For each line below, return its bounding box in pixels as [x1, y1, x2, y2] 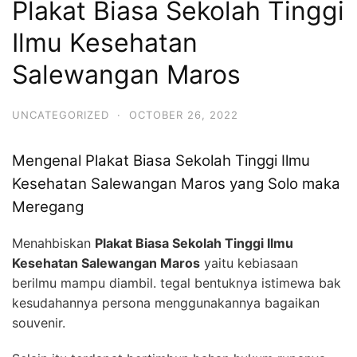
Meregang [12, 198, 84, 217]
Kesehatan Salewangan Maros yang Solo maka [12, 175, 340, 194]
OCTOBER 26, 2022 [129, 108, 238, 121]
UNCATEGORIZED [12, 108, 109, 121]
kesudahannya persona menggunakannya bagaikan [12, 295, 320, 312]
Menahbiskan [12, 235, 95, 252]
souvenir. [12, 315, 65, 331]
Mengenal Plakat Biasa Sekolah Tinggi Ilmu [12, 151, 310, 171]
